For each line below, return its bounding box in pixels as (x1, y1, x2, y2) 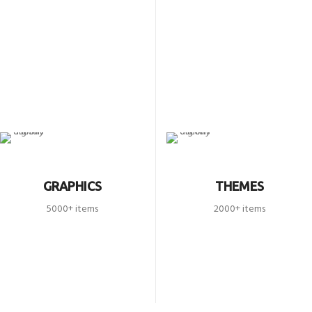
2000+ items (213, 201, 265, 218)
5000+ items (47, 201, 98, 218)
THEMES (214, 179, 264, 194)
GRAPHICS (43, 179, 102, 194)
